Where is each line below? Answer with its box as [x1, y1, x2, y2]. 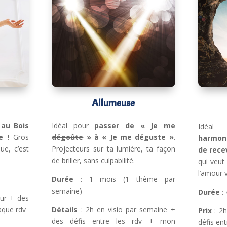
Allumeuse [92, 97, 135, 110]
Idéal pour [52, 120, 95, 130]
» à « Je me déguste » [83, 132, 174, 142]
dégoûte [52, 132, 84, 142]
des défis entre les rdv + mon [52, 216, 175, 226]
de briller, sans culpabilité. [52, 155, 135, 165]
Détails [52, 204, 78, 214]
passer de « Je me [94, 120, 175, 130]
